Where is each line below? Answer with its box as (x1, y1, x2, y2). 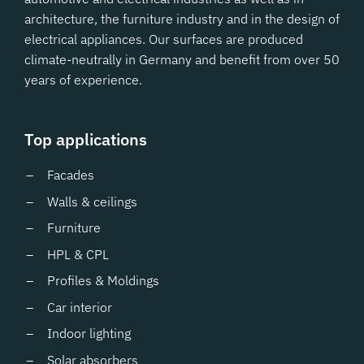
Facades (47, 167, 94, 183)
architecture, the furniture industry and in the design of (24, 11, 340, 27)
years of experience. (24, 71, 142, 88)
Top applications (24, 128, 147, 150)
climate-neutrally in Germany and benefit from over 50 (24, 51, 340, 67)
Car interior (47, 298, 112, 315)
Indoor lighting (47, 325, 131, 341)
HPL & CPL (47, 245, 109, 262)
